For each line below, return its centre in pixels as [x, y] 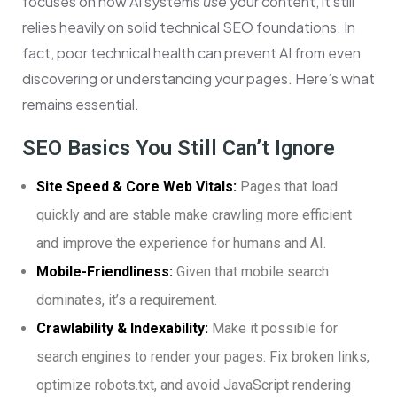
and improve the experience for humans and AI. [181, 244]
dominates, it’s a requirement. [127, 300]
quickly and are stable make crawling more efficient [194, 215]
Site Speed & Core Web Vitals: [136, 187]
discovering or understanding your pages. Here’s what [198, 79]
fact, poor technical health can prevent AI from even [191, 53]
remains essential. [81, 105]
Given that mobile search [251, 272]
